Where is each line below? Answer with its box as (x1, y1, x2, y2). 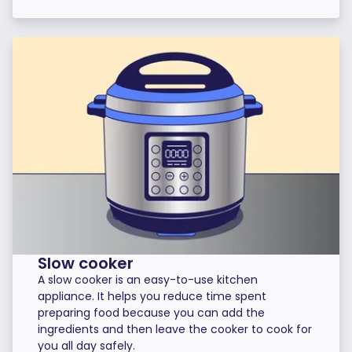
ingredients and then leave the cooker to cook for (38, 321, 312, 338)
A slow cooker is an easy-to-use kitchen (38, 272, 258, 288)
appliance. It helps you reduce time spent (38, 288, 266, 305)
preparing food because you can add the (38, 305, 265, 321)
